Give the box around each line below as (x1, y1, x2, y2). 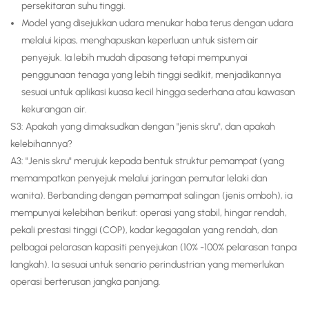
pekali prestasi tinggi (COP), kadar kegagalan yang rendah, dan (10, 224, 278, 237)
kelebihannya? (10, 138, 72, 150)
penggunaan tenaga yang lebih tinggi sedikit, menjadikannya (21, 69, 281, 81)
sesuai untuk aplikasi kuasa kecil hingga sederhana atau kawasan (21, 86, 295, 99)
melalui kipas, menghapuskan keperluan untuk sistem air (21, 34, 258, 47)
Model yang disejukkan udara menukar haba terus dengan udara (21, 17, 293, 30)
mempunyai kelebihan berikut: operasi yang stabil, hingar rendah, (10, 207, 287, 219)
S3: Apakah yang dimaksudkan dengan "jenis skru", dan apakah (10, 121, 275, 133)
